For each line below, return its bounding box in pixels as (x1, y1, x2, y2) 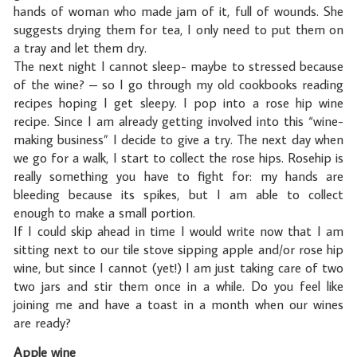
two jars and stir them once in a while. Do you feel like (13, 277, 344, 295)
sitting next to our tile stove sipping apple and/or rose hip (13, 240, 344, 258)
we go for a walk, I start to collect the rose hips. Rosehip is (13, 148, 344, 167)
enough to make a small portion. (13, 203, 195, 222)
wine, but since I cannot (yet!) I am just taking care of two (13, 258, 344, 277)
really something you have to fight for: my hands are (13, 167, 344, 185)
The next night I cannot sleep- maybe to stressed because (13, 57, 344, 75)
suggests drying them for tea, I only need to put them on (13, 20, 344, 38)
